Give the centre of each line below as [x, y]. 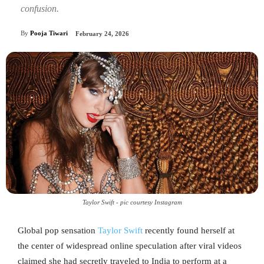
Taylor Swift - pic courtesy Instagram [132, 202]
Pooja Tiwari [49, 33]
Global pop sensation [58, 230]
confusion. [40, 8]
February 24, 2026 [102, 34]
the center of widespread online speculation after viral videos [130, 245]
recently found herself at [189, 230]
